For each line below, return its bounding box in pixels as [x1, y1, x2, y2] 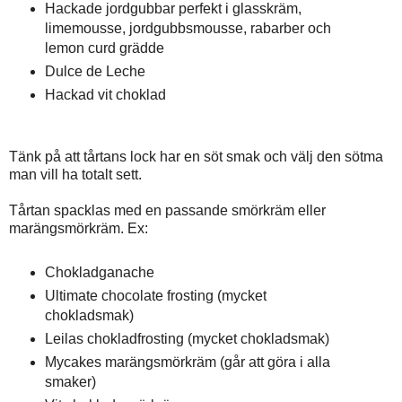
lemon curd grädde [44, 40, 164, 57]
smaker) [44, 373, 100, 389]
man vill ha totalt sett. [9, 167, 142, 183]
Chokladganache [44, 264, 154, 280]
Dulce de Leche [44, 64, 145, 80]
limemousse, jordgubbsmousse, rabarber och [44, 21, 331, 37]
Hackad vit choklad [44, 87, 166, 103]
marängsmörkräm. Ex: [9, 221, 148, 237]
